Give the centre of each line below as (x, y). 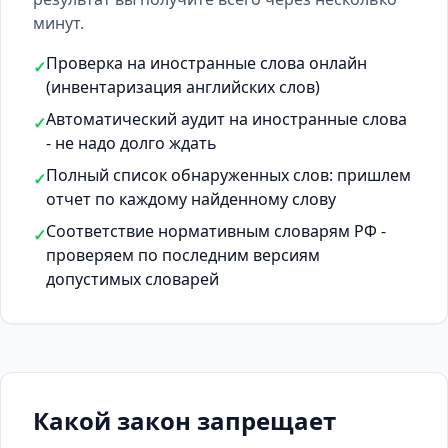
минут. (58, 23)
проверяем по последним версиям (183, 255)
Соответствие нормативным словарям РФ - (216, 231)
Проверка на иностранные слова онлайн (206, 63)
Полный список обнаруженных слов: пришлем (228, 175)
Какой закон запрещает (184, 420)
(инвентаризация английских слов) (183, 87)
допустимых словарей (132, 279)
